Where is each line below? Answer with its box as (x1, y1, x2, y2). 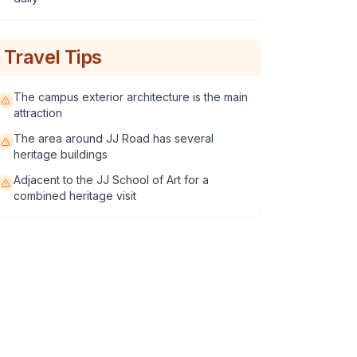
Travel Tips (4, 45, 102, 69)
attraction (14, 106, 62, 120)
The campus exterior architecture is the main (14, 90, 248, 104)
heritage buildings (14, 147, 108, 161)
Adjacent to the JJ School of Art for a (14, 173, 209, 186)
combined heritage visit (14, 189, 136, 202)
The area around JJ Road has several (14, 131, 214, 145)
